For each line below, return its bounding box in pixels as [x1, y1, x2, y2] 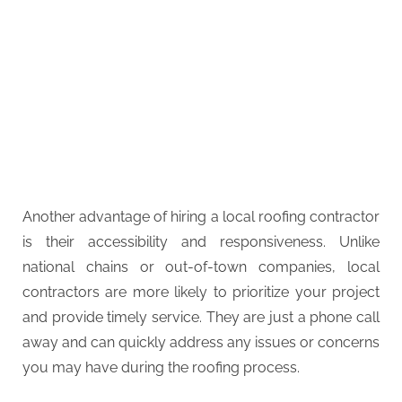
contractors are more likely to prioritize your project [22, 283, 380, 301]
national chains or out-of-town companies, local [22, 258, 380, 275]
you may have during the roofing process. [22, 358, 300, 376]
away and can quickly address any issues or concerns [22, 333, 380, 351]
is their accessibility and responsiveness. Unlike [22, 232, 380, 250]
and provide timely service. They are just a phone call [22, 308, 380, 326]
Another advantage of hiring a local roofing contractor [22, 207, 380, 225]
